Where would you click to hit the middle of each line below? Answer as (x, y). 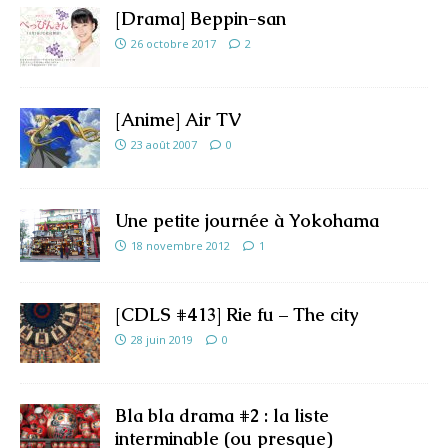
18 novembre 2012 (180, 245)
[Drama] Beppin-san (200, 18)
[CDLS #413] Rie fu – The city (236, 315)
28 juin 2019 (162, 340)
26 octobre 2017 (173, 43)
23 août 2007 (164, 144)
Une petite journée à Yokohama (247, 220)
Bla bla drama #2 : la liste (222, 416)
